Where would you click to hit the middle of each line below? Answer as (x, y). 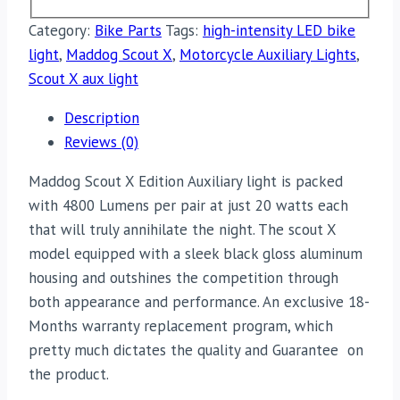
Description (102, 118)
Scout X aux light (83, 79)
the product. (69, 375)
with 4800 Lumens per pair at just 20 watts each (188, 206)
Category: (62, 31)
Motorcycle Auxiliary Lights (268, 55)
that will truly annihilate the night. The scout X (182, 230)
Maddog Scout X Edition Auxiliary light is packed (186, 182)
